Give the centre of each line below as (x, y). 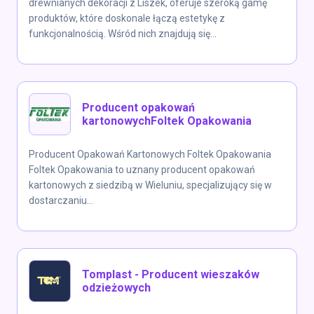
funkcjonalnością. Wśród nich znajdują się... (123, 34)
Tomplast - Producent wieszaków (171, 274)
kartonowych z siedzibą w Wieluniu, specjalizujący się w (150, 185)
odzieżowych (116, 288)
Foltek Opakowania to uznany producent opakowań (142, 170)
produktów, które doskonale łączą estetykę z (127, 18)
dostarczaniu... (61, 200)
